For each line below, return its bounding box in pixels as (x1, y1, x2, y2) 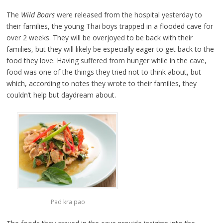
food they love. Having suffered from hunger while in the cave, (6, 56, 207, 66)
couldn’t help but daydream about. (6, 90, 116, 100)
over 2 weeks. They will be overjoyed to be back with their (6, 33, 193, 43)
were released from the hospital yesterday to (54, 10, 202, 20)
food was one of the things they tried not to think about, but (6, 67, 201, 77)
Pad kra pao (50, 197, 85, 206)
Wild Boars (20, 10, 55, 20)
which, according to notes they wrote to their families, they (6, 79, 197, 89)
